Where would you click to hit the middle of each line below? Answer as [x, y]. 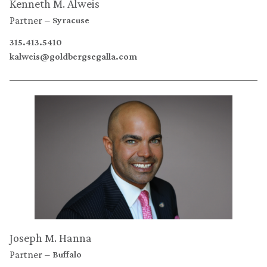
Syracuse [71, 20]
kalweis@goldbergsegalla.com [73, 56]
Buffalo [67, 254]
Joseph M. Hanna [51, 238]
